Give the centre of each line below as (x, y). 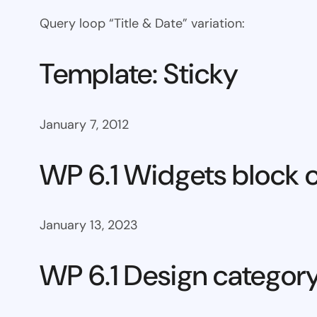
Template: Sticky (139, 74)
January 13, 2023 (89, 225)
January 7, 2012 (84, 124)
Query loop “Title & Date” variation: (142, 24)
